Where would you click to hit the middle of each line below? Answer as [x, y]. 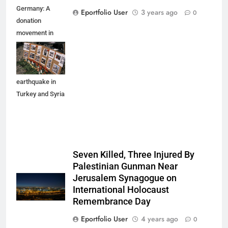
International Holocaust [121, 190]
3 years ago [159, 12]
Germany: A [33, 8]
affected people [39, 57]
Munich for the [37, 45]
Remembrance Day [112, 201]
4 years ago [160, 219]
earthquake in [36, 81]
